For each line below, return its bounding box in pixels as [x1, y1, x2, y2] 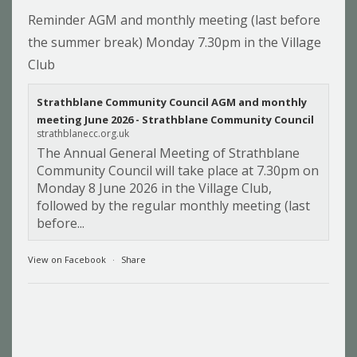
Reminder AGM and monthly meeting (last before [28, 11, 320, 29]
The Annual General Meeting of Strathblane [37, 144, 300, 163]
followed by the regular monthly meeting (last [37, 197, 310, 215]
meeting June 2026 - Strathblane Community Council [37, 112, 314, 127]
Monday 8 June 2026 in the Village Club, [37, 179, 272, 198]
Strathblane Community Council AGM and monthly [37, 95, 307, 110]
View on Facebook [28, 253, 106, 266]
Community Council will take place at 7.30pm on [37, 162, 319, 180]
